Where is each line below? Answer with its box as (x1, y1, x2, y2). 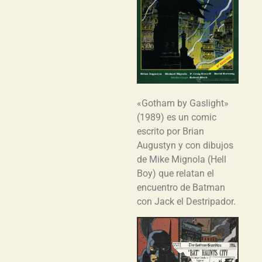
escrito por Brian (137, 125, 204, 137)
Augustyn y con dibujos (137, 139, 233, 151)
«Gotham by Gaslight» (137, 97, 229, 109)
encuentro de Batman (137, 181, 225, 193)
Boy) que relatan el (137, 167, 214, 179)
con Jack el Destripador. (137, 195, 236, 207)
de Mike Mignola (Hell (137, 153, 226, 165)
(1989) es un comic (137, 111, 216, 123)
